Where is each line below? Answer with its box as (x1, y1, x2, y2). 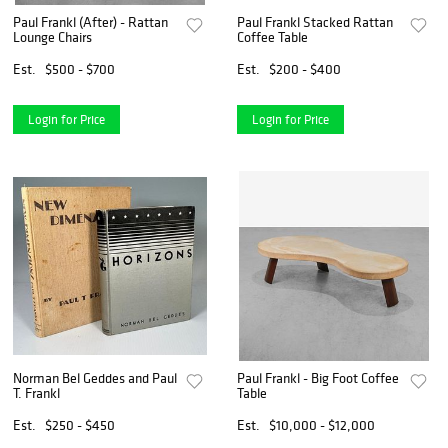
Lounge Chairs (13, 27, 92, 46)
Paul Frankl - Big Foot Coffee (237, 369, 400, 388)
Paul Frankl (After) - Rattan (13, 12, 168, 31)
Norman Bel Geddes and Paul (13, 369, 177, 388)
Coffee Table (237, 27, 309, 46)
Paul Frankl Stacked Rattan (237, 12, 394, 31)
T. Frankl (13, 384, 60, 403)
